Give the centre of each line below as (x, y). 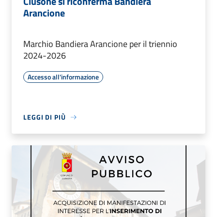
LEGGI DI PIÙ (45, 117)
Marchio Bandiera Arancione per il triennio (100, 44)
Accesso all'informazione (63, 77)
